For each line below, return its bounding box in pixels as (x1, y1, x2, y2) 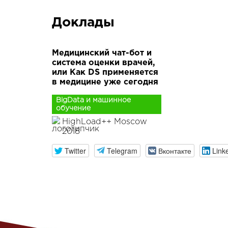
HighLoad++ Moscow (62, 118, 147, 126)
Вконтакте (158, 145, 191, 156)
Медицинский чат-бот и (52, 49, 152, 57)
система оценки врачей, (52, 59, 155, 67)
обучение (56, 105, 91, 111)
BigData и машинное (56, 97, 131, 103)
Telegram (106, 145, 137, 156)
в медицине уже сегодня (52, 78, 158, 86)
